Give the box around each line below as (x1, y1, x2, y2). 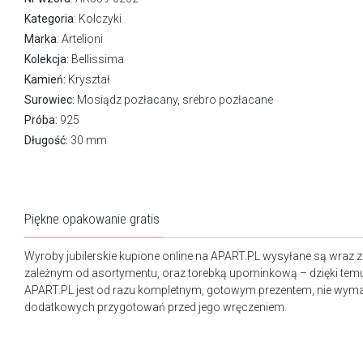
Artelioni (62, 32, 103, 45)
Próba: (24, 113, 58, 126)
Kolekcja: (24, 52, 69, 66)
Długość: (24, 133, 68, 147)
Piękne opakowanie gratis (24, 210, 160, 227)
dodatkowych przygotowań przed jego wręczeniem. (24, 300, 287, 314)
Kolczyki (79, 11, 122, 25)
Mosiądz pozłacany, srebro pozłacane (75, 92, 273, 106)
